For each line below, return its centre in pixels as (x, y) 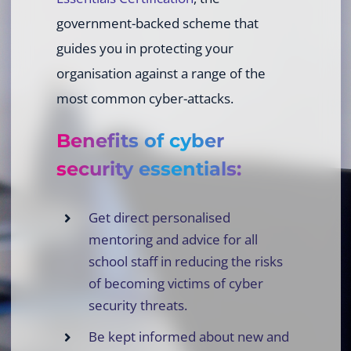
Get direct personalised (159, 217)
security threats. (138, 305)
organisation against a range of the (161, 73)
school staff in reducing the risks (185, 261)
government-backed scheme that (157, 23)
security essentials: (148, 168)
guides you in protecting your (145, 48)
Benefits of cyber (140, 140)
